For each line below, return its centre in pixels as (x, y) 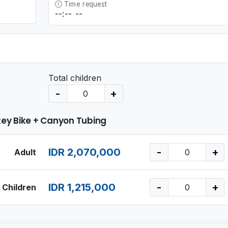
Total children (75, 78)
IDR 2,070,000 (84, 152)
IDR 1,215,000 (82, 187)
